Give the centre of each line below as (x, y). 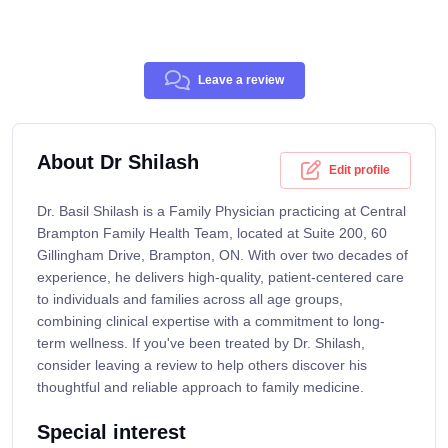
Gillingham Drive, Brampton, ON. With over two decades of (222, 255)
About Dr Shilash (118, 162)
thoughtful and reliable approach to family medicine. (200, 387)
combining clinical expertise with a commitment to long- (211, 321)
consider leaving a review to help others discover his (202, 365)
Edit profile (359, 169)
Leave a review (240, 80)
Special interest (111, 432)
